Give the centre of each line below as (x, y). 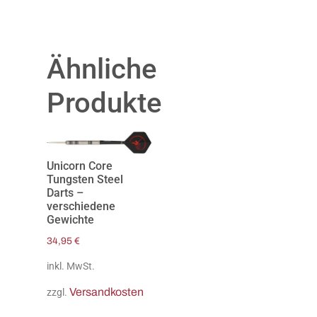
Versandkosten (106, 292)
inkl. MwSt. (71, 266)
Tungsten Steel (85, 179)
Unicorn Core (80, 166)
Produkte (104, 103)
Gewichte (70, 219)
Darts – (65, 192)
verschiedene (81, 206)
